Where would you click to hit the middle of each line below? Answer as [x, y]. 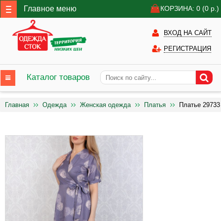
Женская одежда [105, 105]
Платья [155, 105]
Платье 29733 [200, 105]
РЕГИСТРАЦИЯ [187, 49]
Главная [17, 105]
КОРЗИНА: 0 [181, 8]
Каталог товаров [58, 77]
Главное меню [50, 8]
